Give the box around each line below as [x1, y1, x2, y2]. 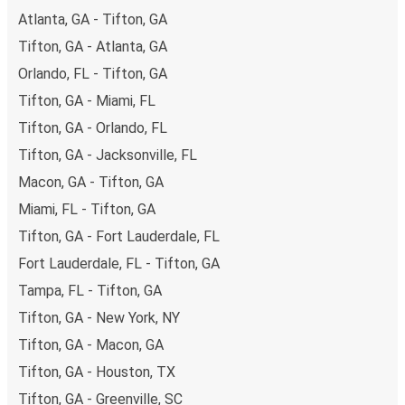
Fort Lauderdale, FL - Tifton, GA [18, 254, 220, 272]
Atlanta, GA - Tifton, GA [18, 10, 167, 28]
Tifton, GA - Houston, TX [18, 363, 175, 381]
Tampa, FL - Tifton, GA [18, 281, 162, 299]
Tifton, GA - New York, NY [18, 308, 180, 326]
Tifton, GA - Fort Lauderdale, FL [18, 227, 220, 245]
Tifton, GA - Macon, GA [18, 335, 164, 353]
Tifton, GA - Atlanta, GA [18, 37, 167, 55]
